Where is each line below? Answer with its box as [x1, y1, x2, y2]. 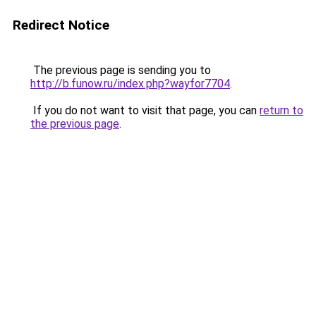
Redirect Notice [13, 17, 109, 33]
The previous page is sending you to [30, 63, 211, 77]
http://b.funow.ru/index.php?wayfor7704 [30, 77, 230, 90]
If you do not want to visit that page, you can [30, 104, 260, 117]
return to [260, 104, 303, 117]
